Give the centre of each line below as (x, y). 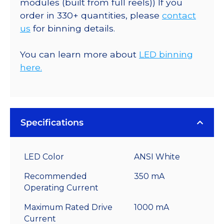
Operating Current (61, 188)
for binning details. (73, 28)
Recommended (55, 176)
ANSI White (157, 157)
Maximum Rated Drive (68, 207)
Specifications (52, 122)
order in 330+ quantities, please (91, 15)
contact (179, 15)
